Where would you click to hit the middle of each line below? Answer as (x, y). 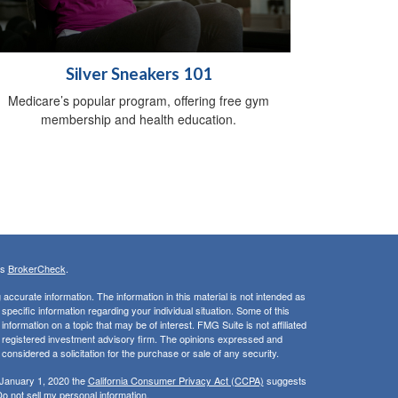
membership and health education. (139, 119)
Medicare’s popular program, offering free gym (139, 101)
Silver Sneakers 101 (139, 74)
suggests (285, 381)
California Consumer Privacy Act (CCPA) (175, 381)
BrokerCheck (36, 269)
